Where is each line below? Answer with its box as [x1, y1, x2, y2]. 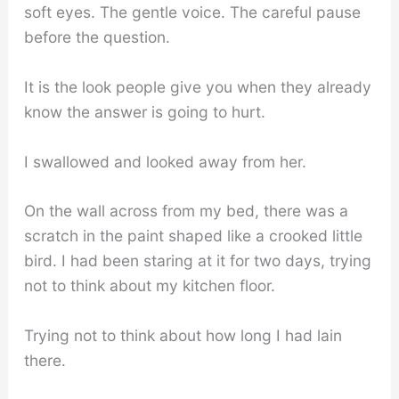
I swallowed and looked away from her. [23, 151, 306, 171]
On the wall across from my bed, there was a [23, 201, 348, 221]
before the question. [23, 28, 170, 47]
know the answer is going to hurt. [23, 102, 265, 122]
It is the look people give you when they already [23, 77, 371, 97]
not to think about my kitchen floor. [23, 276, 275, 296]
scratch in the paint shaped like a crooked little [23, 226, 362, 246]
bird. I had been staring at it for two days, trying [23, 251, 371, 271]
